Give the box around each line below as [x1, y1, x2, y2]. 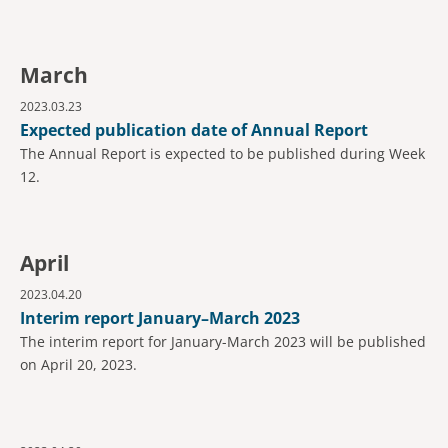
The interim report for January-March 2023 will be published [20, 332, 426, 351]
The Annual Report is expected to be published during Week [20, 144, 425, 163]
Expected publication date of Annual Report [20, 119, 368, 141]
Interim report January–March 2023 [20, 307, 300, 329]
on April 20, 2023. [20, 355, 137, 374]
